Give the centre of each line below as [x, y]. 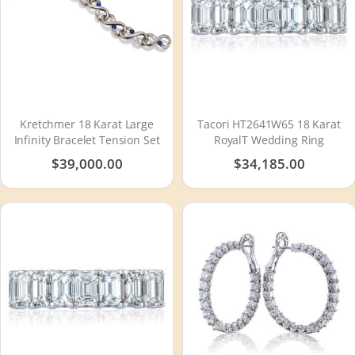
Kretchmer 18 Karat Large [87, 124]
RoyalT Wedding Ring [269, 139]
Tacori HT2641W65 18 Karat [269, 124]
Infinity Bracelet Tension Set [87, 139]
